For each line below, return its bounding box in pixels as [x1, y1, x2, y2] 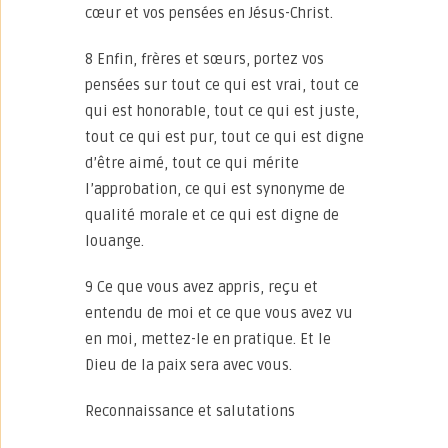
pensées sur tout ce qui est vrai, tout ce [85, 76, 359, 94]
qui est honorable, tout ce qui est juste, [85, 102, 359, 120]
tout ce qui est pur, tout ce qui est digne [85, 128, 364, 146]
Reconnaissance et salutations [85, 402, 295, 420]
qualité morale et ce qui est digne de [85, 206, 339, 224]
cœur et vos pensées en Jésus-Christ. [85, 4, 333, 22]
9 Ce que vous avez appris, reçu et [85, 278, 318, 296]
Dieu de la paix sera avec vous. [85, 356, 292, 374]
